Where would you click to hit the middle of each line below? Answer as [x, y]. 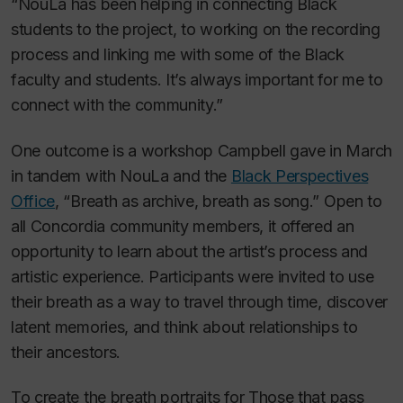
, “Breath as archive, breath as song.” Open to [219, 201]
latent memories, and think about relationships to [184, 327]
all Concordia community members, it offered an [183, 226]
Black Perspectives [300, 175]
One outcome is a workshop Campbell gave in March [201, 150]
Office [33, 201]
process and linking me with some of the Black [178, 55]
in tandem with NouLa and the [121, 175]
